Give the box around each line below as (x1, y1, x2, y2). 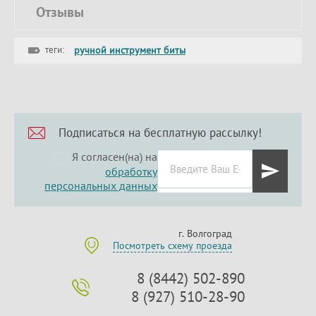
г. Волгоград (178, 227, 232, 240)
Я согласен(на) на (72, 150, 158, 164)
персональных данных (44, 178, 158, 193)
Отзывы (36, 2, 84, 21)
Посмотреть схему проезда (112, 239, 232, 252)
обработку (105, 164, 158, 178)
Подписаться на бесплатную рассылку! (59, 125, 262, 140)
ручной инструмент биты (74, 43, 186, 56)
